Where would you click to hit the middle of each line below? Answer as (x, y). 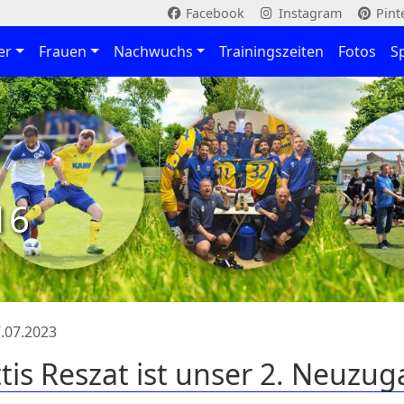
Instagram (308, 13)
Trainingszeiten (272, 51)
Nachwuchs (153, 51)
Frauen (62, 51)
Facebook (213, 13)
